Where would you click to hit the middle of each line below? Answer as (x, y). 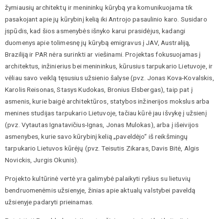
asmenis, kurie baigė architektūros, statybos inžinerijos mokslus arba (107, 101)
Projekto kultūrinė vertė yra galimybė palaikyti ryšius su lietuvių (98, 178)
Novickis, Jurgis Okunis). (42, 160)
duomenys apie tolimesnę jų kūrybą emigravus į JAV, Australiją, (98, 43)
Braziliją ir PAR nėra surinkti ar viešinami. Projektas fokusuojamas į (103, 55)
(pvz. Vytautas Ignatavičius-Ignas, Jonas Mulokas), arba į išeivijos (102, 125)
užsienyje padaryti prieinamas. (49, 202)
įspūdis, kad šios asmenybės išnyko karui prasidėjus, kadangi (95, 31)
